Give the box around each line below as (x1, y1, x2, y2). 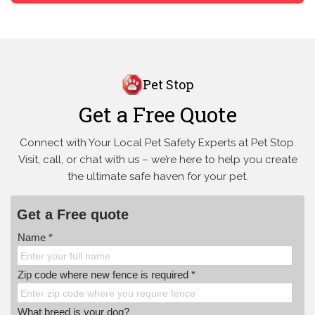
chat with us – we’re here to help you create (76, 153, 297, 167)
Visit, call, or (18, 153, 77, 167)
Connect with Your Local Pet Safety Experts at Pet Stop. (19, 136, 296, 150)
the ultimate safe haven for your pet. (67, 170, 248, 184)
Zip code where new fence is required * (18, 269, 195, 281)
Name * (18, 231, 53, 244)
